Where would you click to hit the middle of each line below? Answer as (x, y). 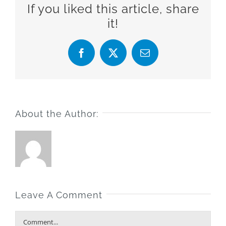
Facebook (99, 57)
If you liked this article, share (113, 9)
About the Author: (57, 114)
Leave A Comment (59, 195)
